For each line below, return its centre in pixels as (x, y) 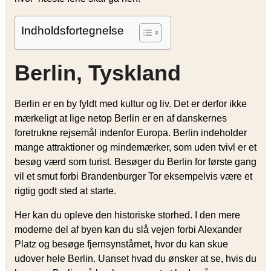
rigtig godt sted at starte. (65, 191)
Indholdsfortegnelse (73, 30)
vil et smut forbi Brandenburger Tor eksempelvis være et (133, 176)
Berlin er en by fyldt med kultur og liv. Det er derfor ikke (131, 103)
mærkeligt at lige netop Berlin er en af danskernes (121, 118)
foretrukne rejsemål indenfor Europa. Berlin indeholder (131, 132)
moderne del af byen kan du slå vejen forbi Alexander (128, 229)
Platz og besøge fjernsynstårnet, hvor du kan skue (121, 244)
